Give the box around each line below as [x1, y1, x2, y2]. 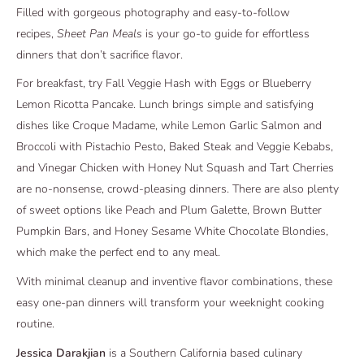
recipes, [16, 25, 57, 41]
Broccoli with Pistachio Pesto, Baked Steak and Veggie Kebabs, [16, 139, 333, 155]
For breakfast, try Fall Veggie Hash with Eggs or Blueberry [16, 76, 311, 92]
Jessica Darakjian [16, 345, 106, 362]
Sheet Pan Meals [57, 25, 142, 41]
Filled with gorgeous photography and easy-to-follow [16, 4, 290, 20]
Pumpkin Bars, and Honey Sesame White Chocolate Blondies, [16, 223, 328, 240]
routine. [16, 316, 54, 332]
